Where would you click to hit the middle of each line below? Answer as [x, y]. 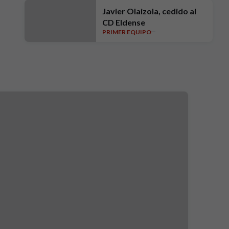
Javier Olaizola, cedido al [149, 11]
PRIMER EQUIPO [127, 32]
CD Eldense [124, 22]
